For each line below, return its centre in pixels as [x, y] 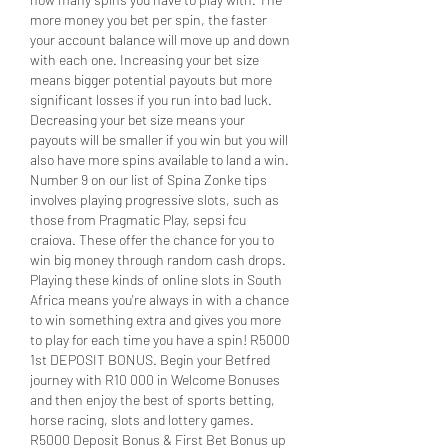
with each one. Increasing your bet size [144, 59]
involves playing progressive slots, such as [154, 199]
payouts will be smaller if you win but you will [159, 139]
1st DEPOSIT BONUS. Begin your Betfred [150, 359]
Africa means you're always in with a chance [159, 299]
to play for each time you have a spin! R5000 [160, 339]
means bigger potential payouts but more [151, 79]
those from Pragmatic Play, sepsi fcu [138, 219]
